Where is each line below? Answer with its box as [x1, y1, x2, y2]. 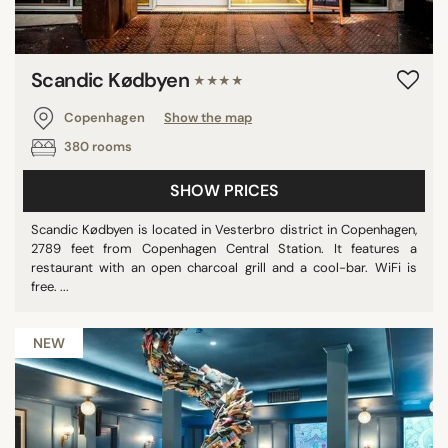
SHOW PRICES [169, 180, 279, 201]
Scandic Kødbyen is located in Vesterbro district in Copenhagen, [31, 221, 417, 238]
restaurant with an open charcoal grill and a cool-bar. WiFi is [31, 259, 417, 276]
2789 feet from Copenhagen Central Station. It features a [31, 240, 417, 257]
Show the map [164, 109, 252, 126]
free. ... [31, 278, 69, 295]
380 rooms [61, 138, 132, 156]
